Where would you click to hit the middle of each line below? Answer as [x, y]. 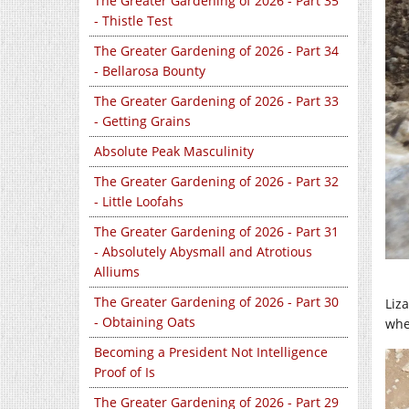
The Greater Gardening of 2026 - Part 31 [216, 232]
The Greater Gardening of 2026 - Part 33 [216, 101]
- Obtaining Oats [145, 322]
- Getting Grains [142, 121]
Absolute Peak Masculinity [174, 152]
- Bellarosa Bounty [150, 71]
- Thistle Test [133, 21]
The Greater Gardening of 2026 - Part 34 [216, 51]
